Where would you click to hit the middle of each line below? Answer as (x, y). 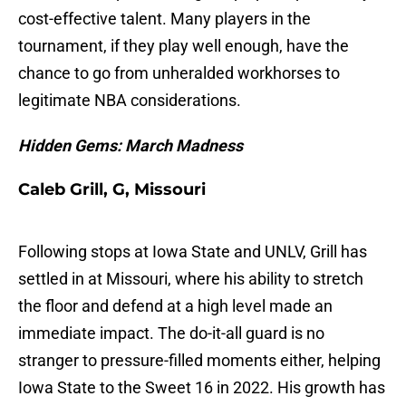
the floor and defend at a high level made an (175, 306)
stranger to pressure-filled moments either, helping (199, 361)
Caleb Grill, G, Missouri (112, 190)
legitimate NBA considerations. (130, 101)
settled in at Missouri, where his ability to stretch (191, 279)
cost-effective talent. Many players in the (164, 19)
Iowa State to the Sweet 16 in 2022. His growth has (202, 388)
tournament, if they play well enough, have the (184, 46)
